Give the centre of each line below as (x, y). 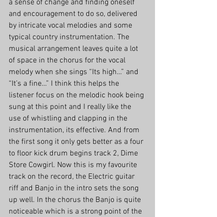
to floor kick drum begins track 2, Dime (74, 154)
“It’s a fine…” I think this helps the (65, 84)
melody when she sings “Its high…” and (75, 72)
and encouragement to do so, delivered (74, 14)
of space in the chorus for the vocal (68, 61)
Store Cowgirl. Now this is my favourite (74, 165)
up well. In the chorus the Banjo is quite (76, 200)
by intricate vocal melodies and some (71, 26)
